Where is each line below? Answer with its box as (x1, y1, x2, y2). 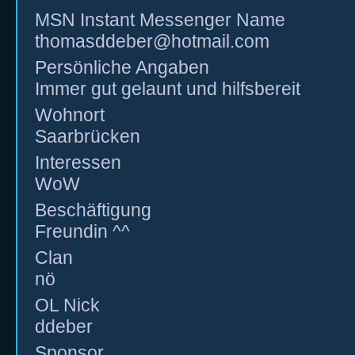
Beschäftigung (35, 200, 151, 220)
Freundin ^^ (35, 221, 130, 242)
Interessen (35, 152, 121, 173)
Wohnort (35, 105, 105, 125)
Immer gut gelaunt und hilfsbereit (35, 78, 300, 99)
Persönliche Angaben (35, 57, 209, 78)
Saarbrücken (35, 126, 140, 147)
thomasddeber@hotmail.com (35, 31, 269, 52)
